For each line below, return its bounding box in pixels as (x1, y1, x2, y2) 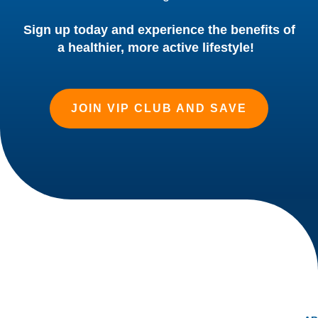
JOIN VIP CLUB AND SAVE (71, 102, 247, 114)
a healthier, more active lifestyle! (57, 40, 261, 55)
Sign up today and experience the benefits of (23, 22, 295, 37)
